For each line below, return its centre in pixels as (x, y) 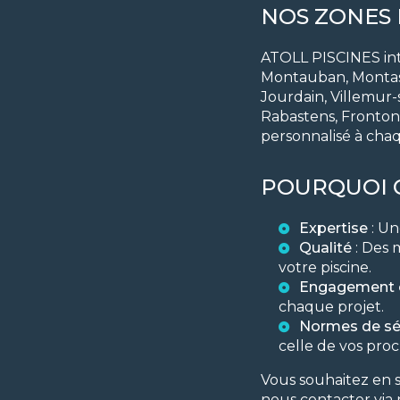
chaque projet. (331, 307)
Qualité (325, 248)
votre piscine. (325, 268)
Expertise (333, 229)
